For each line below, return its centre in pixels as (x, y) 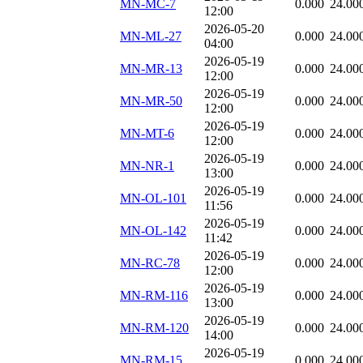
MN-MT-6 (147, 134)
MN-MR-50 (151, 101)
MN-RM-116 (154, 296)
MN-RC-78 (150, 263)
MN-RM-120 (154, 328)
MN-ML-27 (151, 36)
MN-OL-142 (153, 231)
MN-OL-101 (153, 199)
